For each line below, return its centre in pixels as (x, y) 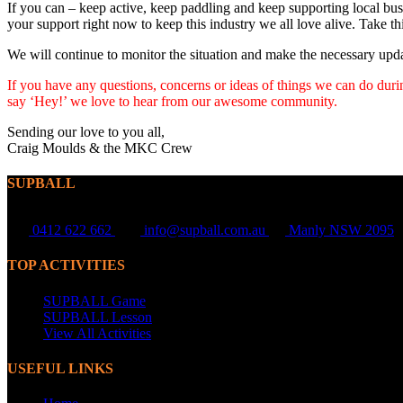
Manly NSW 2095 (341, 230)
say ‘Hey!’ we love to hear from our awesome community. (176, 101)
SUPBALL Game (94, 300)
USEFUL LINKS (60, 368)
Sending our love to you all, (86, 131)
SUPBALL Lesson (98, 317)
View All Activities (97, 333)
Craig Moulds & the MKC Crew (100, 148)
